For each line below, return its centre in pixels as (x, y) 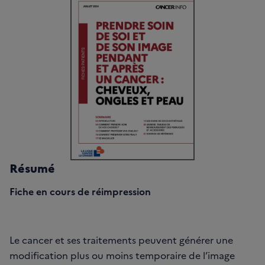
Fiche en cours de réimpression (80, 191)
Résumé (32, 167)
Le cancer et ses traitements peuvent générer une (121, 239)
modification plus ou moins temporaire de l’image (122, 255)
